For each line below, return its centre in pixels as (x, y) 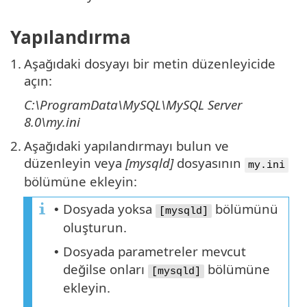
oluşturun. (95, 228)
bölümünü (245, 209)
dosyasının (209, 163)
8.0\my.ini (52, 122)
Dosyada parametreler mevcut (155, 251)
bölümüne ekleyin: (81, 182)
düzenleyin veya (75, 163)
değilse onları (106, 269)
